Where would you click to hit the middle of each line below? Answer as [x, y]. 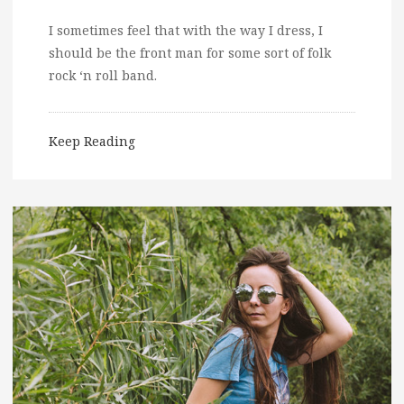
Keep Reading [92, 142]
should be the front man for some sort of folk [190, 53]
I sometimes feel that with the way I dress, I [186, 31]
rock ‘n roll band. [103, 76]
